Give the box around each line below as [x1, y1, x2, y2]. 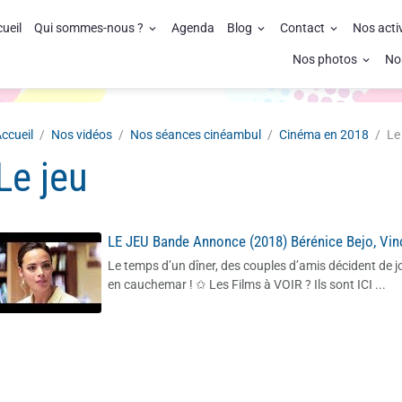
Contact [280, 21, 328, 35]
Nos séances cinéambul [129, 127, 261, 142]
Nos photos [293, 52, 360, 66]
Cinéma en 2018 [278, 127, 369, 142]
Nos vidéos [50, 127, 112, 142]
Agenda [171, 21, 214, 35]
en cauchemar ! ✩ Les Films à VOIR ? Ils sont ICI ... [107, 277, 386, 292]
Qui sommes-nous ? [34, 21, 146, 35]
